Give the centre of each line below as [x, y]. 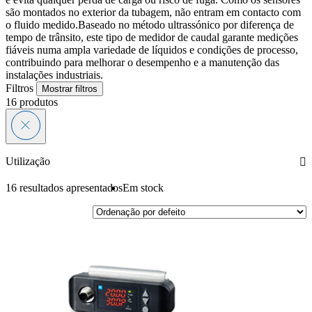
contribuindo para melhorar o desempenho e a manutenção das [142, 63]
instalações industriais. [54, 75]
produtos [37, 102]
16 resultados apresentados [64, 188]
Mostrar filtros [70, 89]
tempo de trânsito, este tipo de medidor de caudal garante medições [152, 38]
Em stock [143, 188]
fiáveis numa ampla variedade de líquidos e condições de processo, [152, 50]
